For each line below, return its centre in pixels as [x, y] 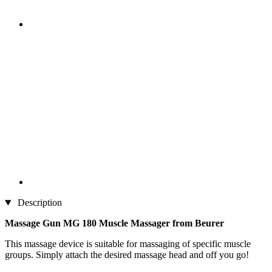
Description [38, 203]
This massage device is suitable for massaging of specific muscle [128, 244]
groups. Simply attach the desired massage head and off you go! [127, 255]
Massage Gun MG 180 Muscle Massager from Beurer [114, 223]
